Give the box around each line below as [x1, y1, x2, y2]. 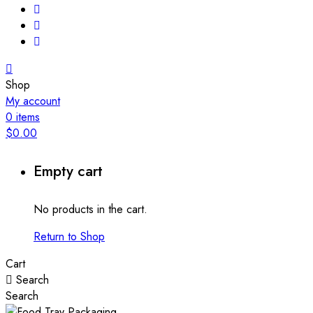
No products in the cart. [34, 201, 147, 218]
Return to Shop [34, 228, 105, 245]
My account [6, 93, 60, 110]
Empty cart [34, 161, 103, 182]
